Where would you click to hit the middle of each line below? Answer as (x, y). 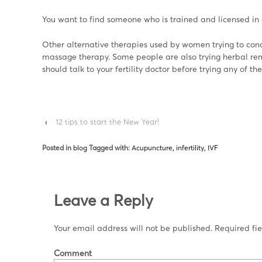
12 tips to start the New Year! (107, 122)
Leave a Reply (104, 200)
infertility (190, 148)
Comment (73, 253)
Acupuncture (152, 148)
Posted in (58, 148)
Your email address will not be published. (133, 228)
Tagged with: (109, 148)
